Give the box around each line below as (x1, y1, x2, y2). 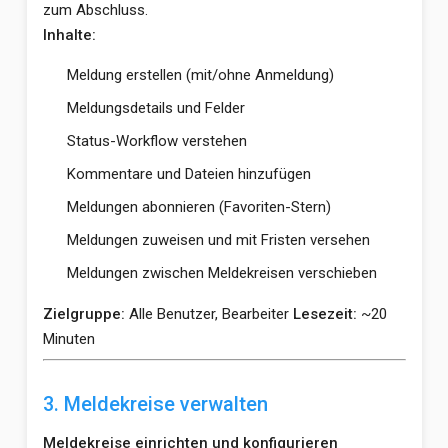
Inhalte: (42, 25, 96, 44)
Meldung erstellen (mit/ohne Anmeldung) (66, 65, 334, 84)
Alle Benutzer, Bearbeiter (124, 304, 293, 323)
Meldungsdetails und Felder (66, 98, 245, 117)
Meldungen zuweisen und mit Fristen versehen (66, 230, 370, 249)
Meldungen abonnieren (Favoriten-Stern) (66, 197, 331, 216)
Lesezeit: (292, 304, 357, 323)
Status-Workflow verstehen (66, 131, 247, 150)
